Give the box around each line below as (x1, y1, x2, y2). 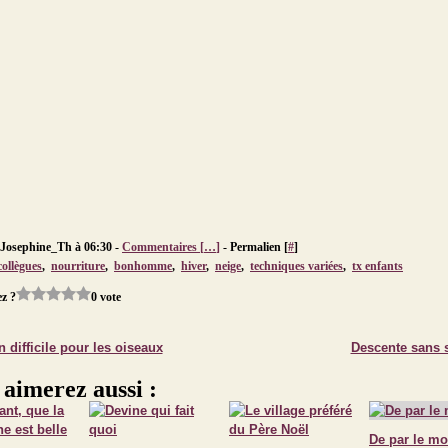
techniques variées (250, 259, 343, 273)
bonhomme (114, 259, 172, 273)
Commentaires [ (122, 240, 204, 254)
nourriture (51, 259, 105, 273)
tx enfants (352, 259, 403, 273)
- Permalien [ (220, 240, 288, 254)
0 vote (91, 289, 121, 304)
